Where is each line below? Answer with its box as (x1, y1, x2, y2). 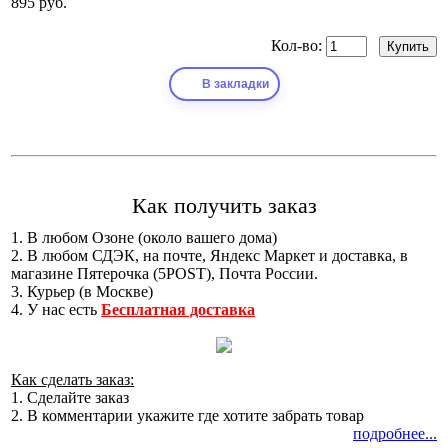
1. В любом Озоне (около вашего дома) (11, 229, 277, 247)
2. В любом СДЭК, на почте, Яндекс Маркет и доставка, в (11, 247, 408, 265)
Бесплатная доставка (101, 301, 255, 319)
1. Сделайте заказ (11, 389, 129, 407)
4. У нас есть (11, 301, 101, 319)
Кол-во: (271, 37, 326, 55)
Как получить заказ (131, 193, 317, 219)
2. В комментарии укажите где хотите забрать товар (11, 407, 364, 425)
